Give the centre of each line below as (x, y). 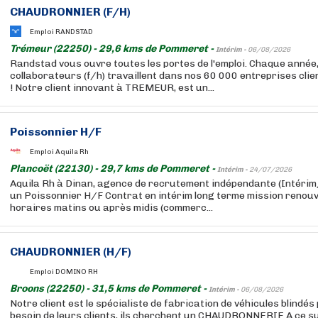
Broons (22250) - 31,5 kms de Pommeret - (109, 289)
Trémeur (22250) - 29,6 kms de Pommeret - (113, 49)
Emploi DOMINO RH (64, 272)
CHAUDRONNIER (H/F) (71, 252)
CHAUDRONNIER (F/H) (70, 12)
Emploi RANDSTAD (61, 32)
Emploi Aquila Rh (59, 152)
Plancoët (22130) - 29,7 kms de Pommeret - (114, 169)
